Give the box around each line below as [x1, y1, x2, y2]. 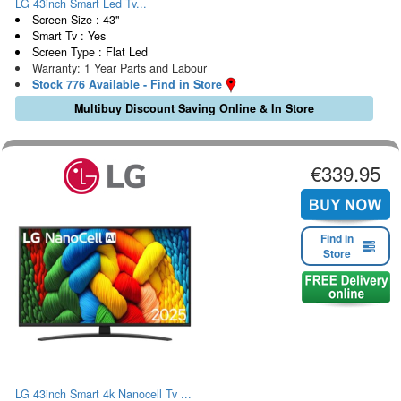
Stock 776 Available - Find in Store [31, 75, 222, 92]
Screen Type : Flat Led [31, 43, 148, 60]
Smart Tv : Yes [31, 27, 106, 44]
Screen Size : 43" [31, 11, 119, 28]
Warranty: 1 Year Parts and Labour [31, 59, 207, 76]
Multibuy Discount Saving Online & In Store [73, 100, 314, 117]
